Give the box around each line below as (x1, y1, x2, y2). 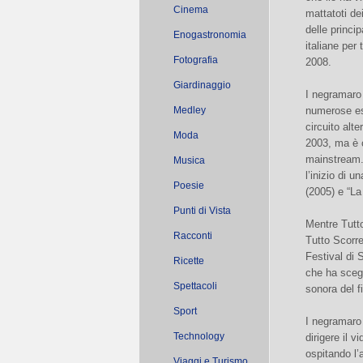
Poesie (173, 180, 204, 191)
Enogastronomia (173, 29, 246, 41)
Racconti (173, 230, 212, 241)
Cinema (173, 4, 208, 15)
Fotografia (173, 54, 218, 66)
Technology (173, 331, 224, 342)
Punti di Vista (173, 205, 231, 216)
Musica (173, 155, 205, 166)
